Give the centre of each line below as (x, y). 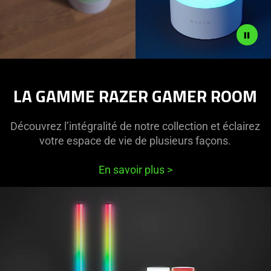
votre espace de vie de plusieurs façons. (135, 140)
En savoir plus (132, 169)
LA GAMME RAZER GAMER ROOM (135, 96)
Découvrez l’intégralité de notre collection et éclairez (135, 126)
